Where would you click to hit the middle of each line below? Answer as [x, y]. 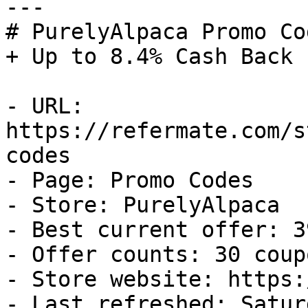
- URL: [45, 106]
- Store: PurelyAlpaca [143, 205]
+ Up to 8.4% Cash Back [149, 56]
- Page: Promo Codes [130, 180]
